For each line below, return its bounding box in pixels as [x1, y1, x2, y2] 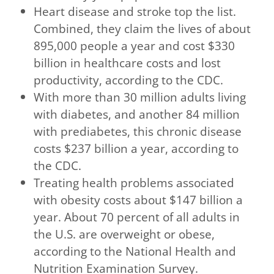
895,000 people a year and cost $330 [34, 37, 235, 54]
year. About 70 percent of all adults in [34, 209, 240, 226]
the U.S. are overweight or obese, [34, 226, 215, 243]
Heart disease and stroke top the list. [34, 3, 237, 20]
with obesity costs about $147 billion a [34, 191, 243, 209]
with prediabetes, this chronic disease [34, 123, 242, 140]
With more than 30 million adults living [34, 89, 246, 106]
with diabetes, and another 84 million [34, 106, 240, 123]
